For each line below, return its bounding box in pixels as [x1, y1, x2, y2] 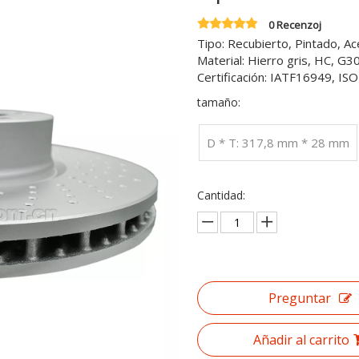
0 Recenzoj [268, 18, 321, 32]
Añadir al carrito [252, 331, 349, 349]
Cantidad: [196, 188, 245, 203]
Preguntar [268, 289, 331, 307]
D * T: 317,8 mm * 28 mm [206, 135, 349, 151]
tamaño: [196, 95, 240, 110]
